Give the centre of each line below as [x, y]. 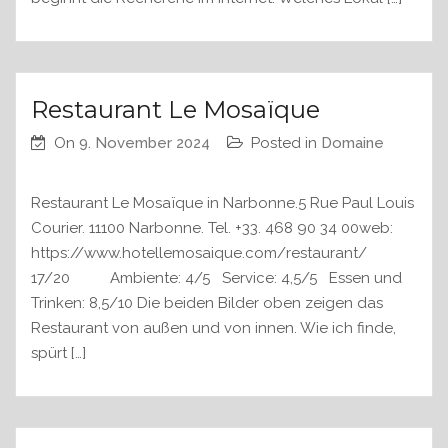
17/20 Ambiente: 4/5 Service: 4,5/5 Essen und [216, 278]
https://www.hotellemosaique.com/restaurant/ [203, 253]
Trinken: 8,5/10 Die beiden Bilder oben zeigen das [207, 303]
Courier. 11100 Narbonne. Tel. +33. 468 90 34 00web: [212, 228]
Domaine [352, 143]
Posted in [286, 143]
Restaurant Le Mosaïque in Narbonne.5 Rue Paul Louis [222, 203]
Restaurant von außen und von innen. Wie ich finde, [213, 328]
